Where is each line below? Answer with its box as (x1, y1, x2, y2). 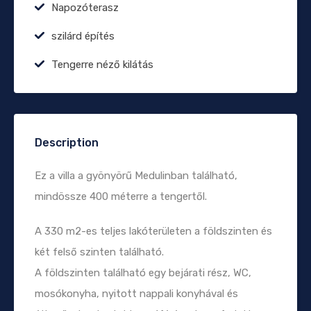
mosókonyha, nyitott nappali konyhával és (35, 287, 238, 300)
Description (35, 135, 99, 149)
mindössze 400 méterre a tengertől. (35, 190, 207, 203)
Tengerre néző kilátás (51, 58, 153, 71)
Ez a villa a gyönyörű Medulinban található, (35, 169, 237, 182)
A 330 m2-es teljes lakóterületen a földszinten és (35, 224, 272, 237)
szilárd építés (51, 29, 115, 42)
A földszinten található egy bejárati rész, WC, (35, 266, 251, 279)
